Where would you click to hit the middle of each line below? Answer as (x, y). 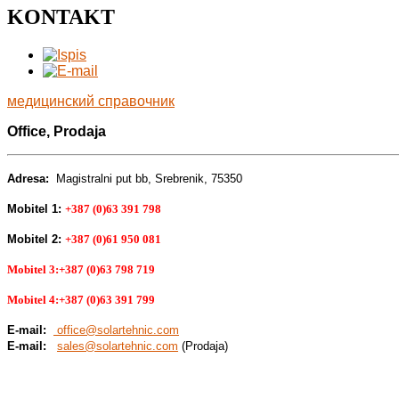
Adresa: (32, 178)
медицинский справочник (91, 101)
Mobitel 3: (33, 269)
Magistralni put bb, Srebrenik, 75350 (149, 178)
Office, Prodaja (57, 131)
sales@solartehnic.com (118, 346)
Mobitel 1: (34, 208)
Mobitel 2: (34, 239)
